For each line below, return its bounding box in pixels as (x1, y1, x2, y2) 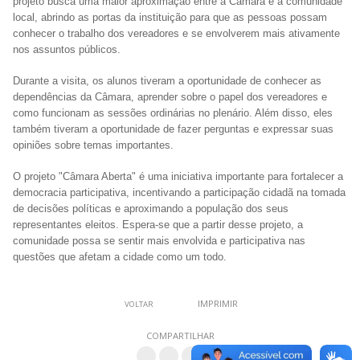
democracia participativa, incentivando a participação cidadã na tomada (13, 186, 346, 198)
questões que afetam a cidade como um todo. (13, 250, 227, 263)
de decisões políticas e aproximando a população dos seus (13, 202, 288, 215)
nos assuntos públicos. (13, 43, 121, 55)
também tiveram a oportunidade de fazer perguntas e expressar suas (13, 122, 333, 135)
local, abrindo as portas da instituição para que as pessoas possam (13, 10, 327, 23)
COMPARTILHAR (145, 329, 215, 342)
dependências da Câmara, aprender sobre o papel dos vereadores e (13, 90, 327, 103)
